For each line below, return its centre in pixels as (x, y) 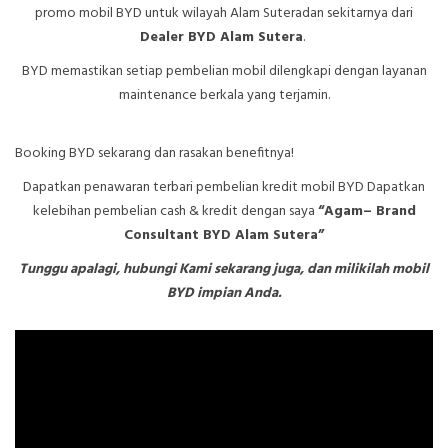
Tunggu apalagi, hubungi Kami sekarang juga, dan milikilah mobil (224, 270)
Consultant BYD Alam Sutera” (224, 236)
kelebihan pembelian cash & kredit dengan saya (175, 212)
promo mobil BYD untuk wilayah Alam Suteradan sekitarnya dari (224, 14)
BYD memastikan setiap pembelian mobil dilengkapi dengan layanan (224, 72)
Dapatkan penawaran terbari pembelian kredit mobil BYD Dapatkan (224, 188)
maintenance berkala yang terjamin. (224, 96)
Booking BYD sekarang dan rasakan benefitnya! (154, 154)
